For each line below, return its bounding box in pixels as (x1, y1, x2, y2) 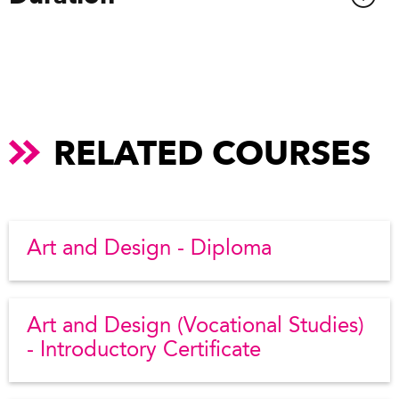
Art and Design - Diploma (27, 238, 272, 260)
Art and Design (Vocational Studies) (27, 315, 364, 338)
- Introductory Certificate (27, 339, 261, 362)
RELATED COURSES (53, 131, 370, 174)
